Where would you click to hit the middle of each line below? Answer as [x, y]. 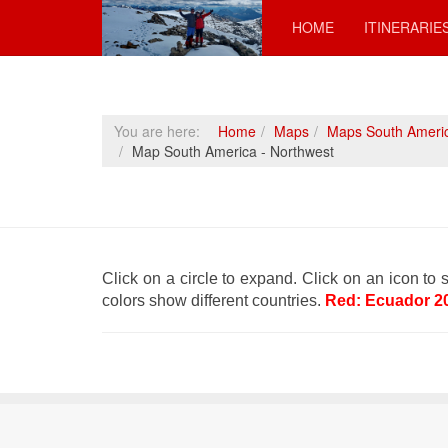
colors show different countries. [213, 300]
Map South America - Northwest [233, 151]
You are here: [161, 131]
